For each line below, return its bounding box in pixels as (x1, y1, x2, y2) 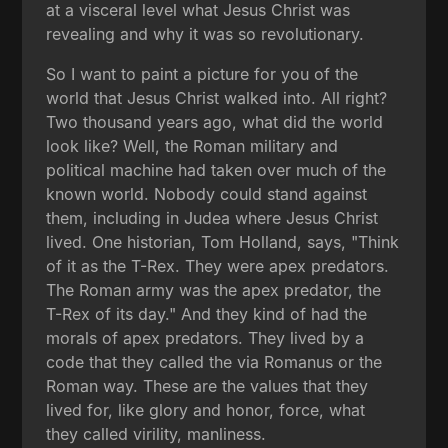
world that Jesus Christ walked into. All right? (46, 87, 388, 108)
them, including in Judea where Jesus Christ (46, 207, 379, 228)
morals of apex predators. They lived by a (46, 327, 365, 348)
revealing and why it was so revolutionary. (46, 23, 365, 44)
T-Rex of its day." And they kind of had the (46, 303, 368, 324)
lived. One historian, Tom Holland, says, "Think (46, 231, 400, 252)
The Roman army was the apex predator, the (46, 279, 382, 300)
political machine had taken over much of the (46, 159, 387, 180)
